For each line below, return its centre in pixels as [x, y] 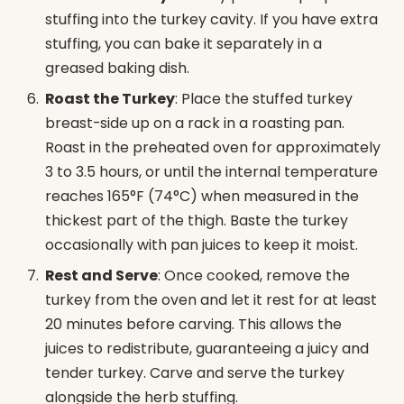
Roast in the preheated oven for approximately [213, 148]
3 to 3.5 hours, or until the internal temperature [211, 172]
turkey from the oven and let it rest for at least [211, 300]
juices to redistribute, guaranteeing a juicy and [207, 349]
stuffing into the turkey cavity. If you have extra [211, 20]
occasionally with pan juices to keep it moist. [202, 245]
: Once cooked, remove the [254, 276]
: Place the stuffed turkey [264, 99]
